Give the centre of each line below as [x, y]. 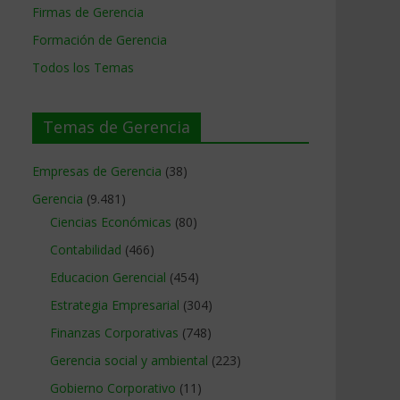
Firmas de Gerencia [88, 12]
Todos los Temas [83, 67]
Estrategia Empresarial [115, 305]
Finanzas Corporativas [114, 333]
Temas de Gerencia [117, 127]
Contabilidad [86, 250]
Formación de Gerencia [100, 40]
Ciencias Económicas [111, 222]
